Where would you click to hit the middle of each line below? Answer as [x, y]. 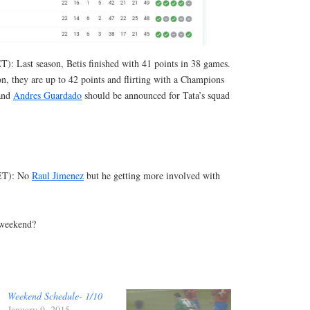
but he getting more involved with [152, 176]
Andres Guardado [47, 95]
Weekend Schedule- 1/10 [55, 295]
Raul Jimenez [58, 176]
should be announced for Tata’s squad [156, 95]
